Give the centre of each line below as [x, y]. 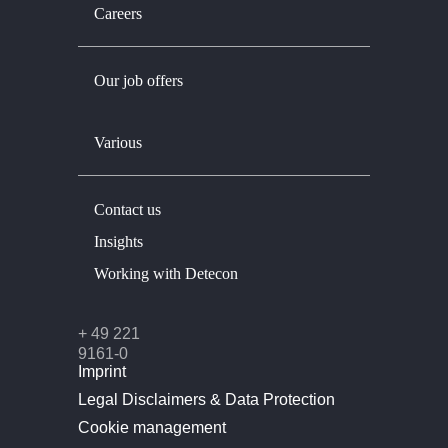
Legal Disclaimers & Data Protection [206, 399]
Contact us [127, 209]
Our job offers [138, 80]
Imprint [102, 371]
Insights [118, 241]
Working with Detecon [166, 273]
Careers [118, 13]
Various [118, 142]
